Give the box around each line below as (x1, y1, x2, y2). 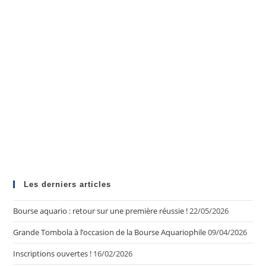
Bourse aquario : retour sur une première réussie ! (13, 205, 188, 217)
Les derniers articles (24, 180, 112, 189)
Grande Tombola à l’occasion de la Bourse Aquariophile (13, 227, 207, 238)
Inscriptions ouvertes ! (13, 248, 92, 259)
